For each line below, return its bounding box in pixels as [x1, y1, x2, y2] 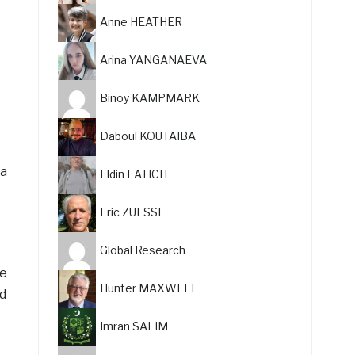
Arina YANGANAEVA [100, 52, 208, 67]
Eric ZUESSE [100, 204, 166, 219]
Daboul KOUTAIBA [100, 128, 197, 143]
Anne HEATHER [100, 14, 183, 29]
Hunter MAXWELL [100, 281, 199, 295]
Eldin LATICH [100, 166, 168, 181]
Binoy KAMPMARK [100, 90, 200, 105]
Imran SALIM [100, 319, 169, 333]
